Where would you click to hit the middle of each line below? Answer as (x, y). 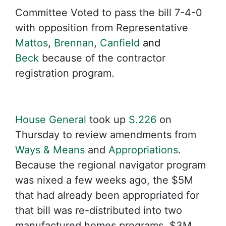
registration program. (65, 73)
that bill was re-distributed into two (99, 210)
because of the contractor (104, 58)
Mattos (32, 43)
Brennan (74, 43)
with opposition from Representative (102, 28)
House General (51, 120)
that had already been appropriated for (107, 195)
